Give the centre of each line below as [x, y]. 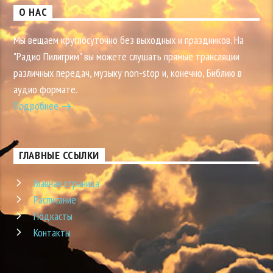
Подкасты [53, 216]
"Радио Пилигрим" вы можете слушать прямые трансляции [127, 56]
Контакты [52, 233]
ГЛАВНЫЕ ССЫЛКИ [59, 155]
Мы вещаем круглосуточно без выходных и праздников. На [129, 40]
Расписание [55, 200]
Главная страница [67, 183]
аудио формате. [46, 89]
